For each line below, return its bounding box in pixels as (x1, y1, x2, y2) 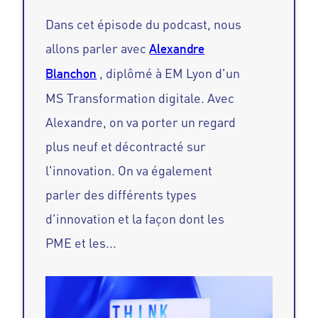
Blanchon (45, 66, 97, 82)
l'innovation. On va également (45, 163, 213, 179)
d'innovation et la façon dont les (45, 211, 225, 227)
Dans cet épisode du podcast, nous (45, 16, 242, 33)
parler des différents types (45, 187, 197, 203)
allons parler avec (45, 40, 147, 57)
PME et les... (45, 235, 117, 251)
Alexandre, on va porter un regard (45, 114, 236, 131)
